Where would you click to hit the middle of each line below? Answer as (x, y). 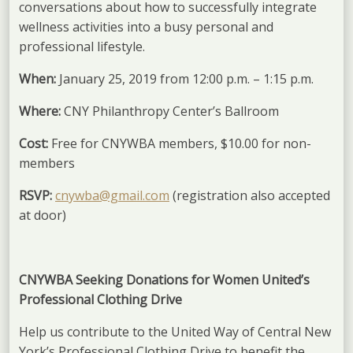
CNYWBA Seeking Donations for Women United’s (164, 279)
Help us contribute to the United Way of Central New (175, 331)
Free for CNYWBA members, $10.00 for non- (181, 143)
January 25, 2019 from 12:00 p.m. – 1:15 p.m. (186, 78)
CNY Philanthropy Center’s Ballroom (171, 111)
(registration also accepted (250, 195)
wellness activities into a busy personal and (146, 26)
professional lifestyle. (84, 46)
